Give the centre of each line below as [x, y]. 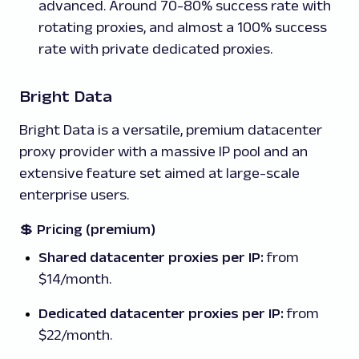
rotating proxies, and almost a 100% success [183, 28]
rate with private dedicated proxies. [155, 49]
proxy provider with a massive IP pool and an [163, 152]
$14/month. [75, 279]
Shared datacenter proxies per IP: [151, 258]
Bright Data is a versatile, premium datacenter [171, 130]
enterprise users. [74, 195]
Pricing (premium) [96, 230]
